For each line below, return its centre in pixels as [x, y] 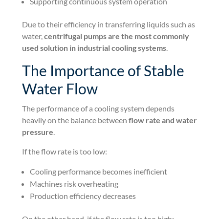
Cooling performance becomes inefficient [98, 171]
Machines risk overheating [74, 183]
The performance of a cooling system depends [98, 108]
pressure [37, 131]
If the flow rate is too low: [64, 151]
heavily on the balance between [75, 120]
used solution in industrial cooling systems [94, 47]
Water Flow [60, 88]
